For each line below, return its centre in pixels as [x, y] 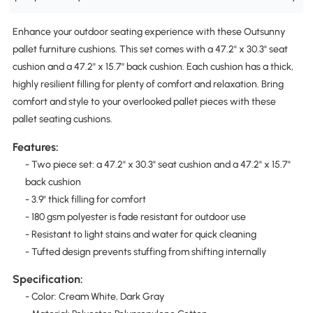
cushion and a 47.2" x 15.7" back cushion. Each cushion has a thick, [153, 67]
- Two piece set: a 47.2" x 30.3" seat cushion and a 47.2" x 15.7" [158, 164]
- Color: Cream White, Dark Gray [94, 296]
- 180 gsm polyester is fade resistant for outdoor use [135, 217]
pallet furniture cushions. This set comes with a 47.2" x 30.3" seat [150, 50]
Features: [35, 147]
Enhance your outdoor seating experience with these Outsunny [148, 32]
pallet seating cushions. [62, 119]
